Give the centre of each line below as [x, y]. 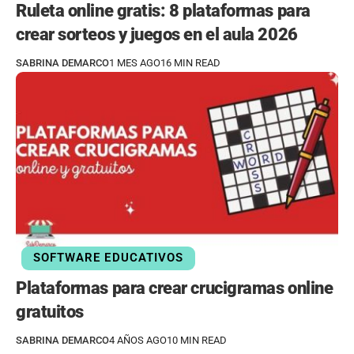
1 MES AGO [135, 62]
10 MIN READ [197, 340]
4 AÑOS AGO [138, 340]
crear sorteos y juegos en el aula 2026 [157, 34]
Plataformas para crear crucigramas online [175, 288]
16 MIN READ [190, 62]
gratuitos [50, 311]
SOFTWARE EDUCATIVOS [108, 258]
